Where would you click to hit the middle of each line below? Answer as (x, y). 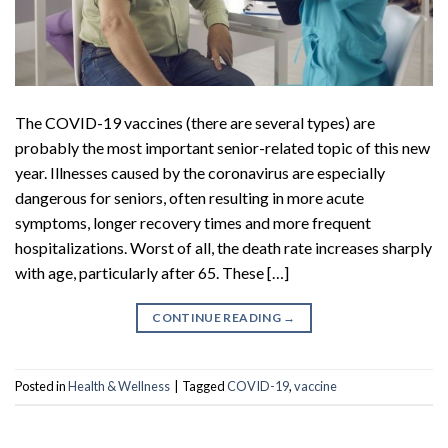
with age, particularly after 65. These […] (152, 273)
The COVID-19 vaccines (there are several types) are (195, 123)
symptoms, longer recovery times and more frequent (193, 223)
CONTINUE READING (218, 318)
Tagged (204, 386)
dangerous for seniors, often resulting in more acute (189, 198)
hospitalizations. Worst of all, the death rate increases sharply (223, 248)
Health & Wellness (119, 386)
